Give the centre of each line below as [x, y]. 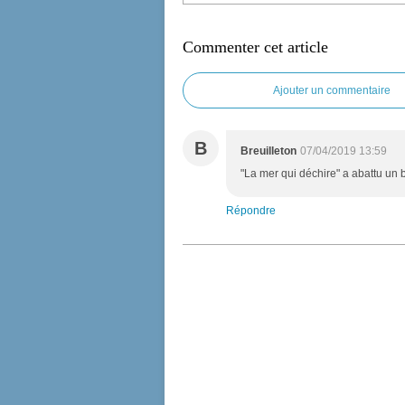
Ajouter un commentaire [332, 90]
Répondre [251, 211]
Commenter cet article [255, 47]
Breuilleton [268, 151]
